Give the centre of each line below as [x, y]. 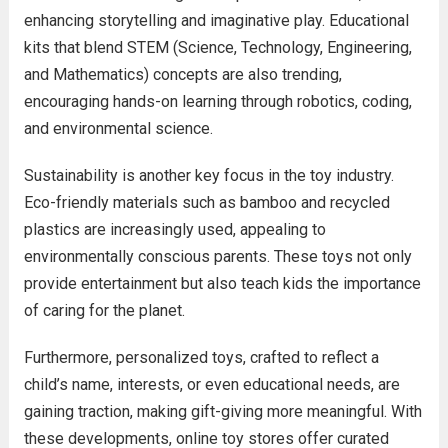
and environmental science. [118, 128]
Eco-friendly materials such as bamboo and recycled [206, 202]
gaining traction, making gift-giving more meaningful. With [222, 411]
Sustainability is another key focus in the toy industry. [208, 175]
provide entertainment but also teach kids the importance [222, 283]
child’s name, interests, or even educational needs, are [211, 384]
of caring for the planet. [104, 310]
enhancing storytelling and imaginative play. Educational [216, 20]
